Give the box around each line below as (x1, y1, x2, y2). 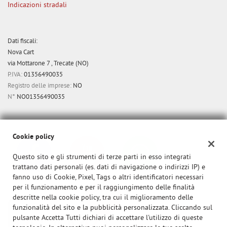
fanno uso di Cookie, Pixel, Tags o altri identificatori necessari (13, 173, 204, 182)
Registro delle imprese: (8, 82, 71, 91)
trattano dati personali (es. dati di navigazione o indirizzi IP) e (13, 163, 205, 172)
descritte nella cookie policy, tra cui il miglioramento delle (13, 194, 193, 202)
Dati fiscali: (8, 37, 37, 46)
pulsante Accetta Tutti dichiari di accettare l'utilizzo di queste (13, 214, 203, 222)
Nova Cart (8, 48, 34, 57)
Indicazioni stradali (8, 1, 67, 10)
